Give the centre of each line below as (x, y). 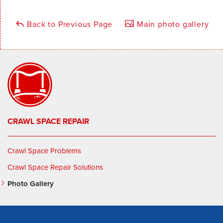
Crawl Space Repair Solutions (55, 167)
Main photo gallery (172, 24)
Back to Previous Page (69, 24)
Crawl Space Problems (44, 151)
